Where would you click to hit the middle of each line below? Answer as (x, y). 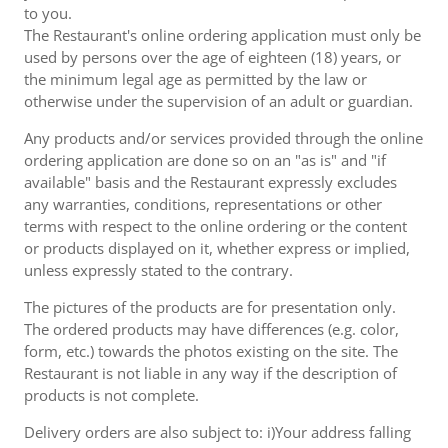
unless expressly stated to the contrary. (158, 270)
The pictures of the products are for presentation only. (210, 307)
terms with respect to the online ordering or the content (215, 226)
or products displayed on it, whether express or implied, (217, 248)
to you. (48, 13)
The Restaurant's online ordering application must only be (222, 35)
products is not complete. (111, 395)
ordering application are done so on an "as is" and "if (205, 160)
